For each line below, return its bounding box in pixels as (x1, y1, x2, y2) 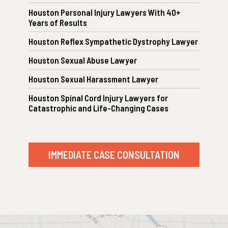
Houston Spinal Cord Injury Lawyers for (28, 93, 168, 103)
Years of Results (28, 17, 87, 28)
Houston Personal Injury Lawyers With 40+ (28, 7, 181, 18)
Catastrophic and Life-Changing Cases (28, 103, 168, 113)
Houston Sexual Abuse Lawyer (28, 55, 137, 66)
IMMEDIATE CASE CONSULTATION (48, 149, 180, 161)
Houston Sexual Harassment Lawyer (28, 74, 158, 84)
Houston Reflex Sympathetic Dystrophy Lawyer (28, 36, 198, 47)
